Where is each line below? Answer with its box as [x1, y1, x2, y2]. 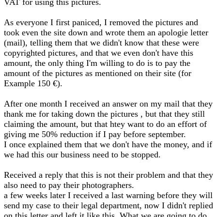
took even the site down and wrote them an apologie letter [4, 28, 208, 37]
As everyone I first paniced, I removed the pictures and [4, 17, 198, 27]
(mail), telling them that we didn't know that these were [4, 38, 199, 47]
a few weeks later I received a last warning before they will [4, 190, 213, 200]
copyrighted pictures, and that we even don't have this [4, 48, 193, 58]
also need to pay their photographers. [4, 180, 134, 190]
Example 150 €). [4, 78, 62, 88]
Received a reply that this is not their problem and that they [4, 170, 213, 180]
